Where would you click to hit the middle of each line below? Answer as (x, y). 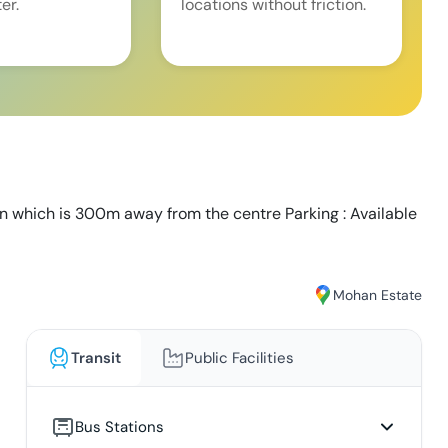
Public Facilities (239, 358)
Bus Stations (119, 427)
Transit (95, 358)
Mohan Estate (378, 294)
